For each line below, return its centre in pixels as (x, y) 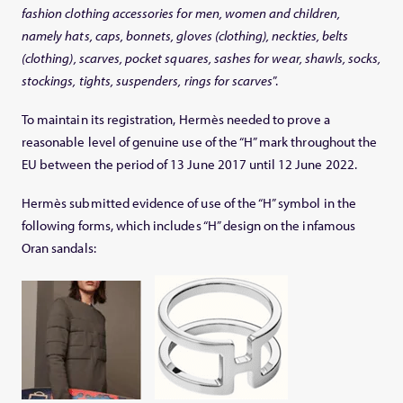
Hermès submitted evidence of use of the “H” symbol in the (189, 202)
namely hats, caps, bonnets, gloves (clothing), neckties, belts (185, 35)
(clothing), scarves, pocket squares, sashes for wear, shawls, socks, (201, 58)
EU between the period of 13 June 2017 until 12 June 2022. (189, 164)
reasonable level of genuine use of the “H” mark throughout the (200, 141)
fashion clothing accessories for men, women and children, (181, 13)
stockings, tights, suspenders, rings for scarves (148, 80)
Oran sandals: (59, 247)
